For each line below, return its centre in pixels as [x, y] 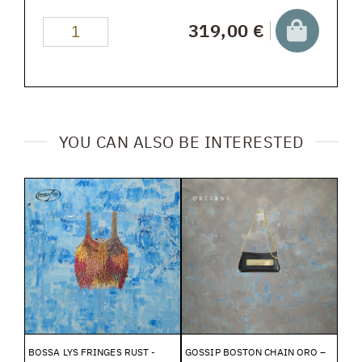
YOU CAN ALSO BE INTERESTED [181, 141]
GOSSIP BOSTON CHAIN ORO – [256, 351]
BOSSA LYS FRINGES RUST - [92, 351]
